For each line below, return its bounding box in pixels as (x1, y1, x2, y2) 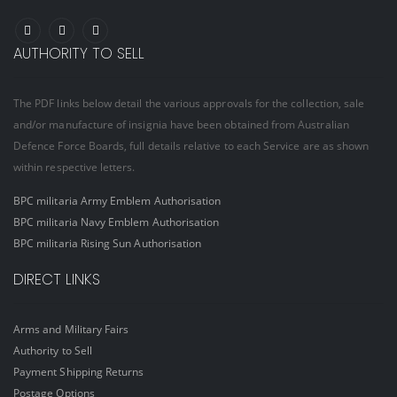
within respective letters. (13, 160, 136, 175)
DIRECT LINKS (13, 269, 100, 291)
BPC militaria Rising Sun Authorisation (13, 235, 202, 250)
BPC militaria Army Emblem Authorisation (13, 192, 222, 207)
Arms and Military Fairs (13, 322, 129, 337)
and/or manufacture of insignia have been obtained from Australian (13, 117, 349, 132)
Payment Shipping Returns (13, 364, 144, 379)
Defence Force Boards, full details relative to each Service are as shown (13, 138, 370, 153)
